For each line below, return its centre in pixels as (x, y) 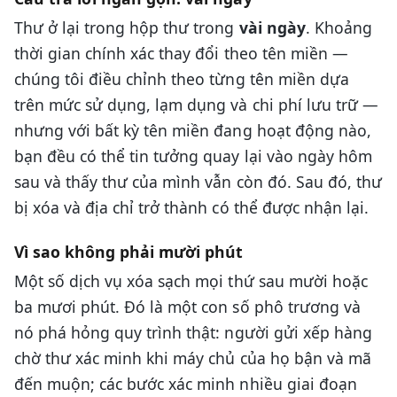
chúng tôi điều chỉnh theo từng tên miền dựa (182, 78)
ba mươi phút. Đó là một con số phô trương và (187, 307)
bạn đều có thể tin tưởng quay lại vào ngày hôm (193, 156)
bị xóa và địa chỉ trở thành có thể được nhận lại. (191, 207)
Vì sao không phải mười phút (129, 252)
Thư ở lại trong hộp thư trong (127, 27)
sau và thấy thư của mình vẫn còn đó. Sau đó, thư (198, 181)
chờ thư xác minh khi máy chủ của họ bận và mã (193, 358)
